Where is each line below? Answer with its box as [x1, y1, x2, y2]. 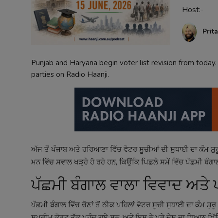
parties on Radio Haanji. [31, 69, 109, 79]
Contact [7, 8, 33, 19]
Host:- [182, 4, 204, 15]
